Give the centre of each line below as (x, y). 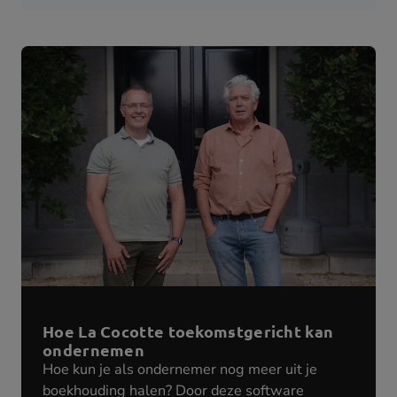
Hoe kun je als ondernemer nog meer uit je (180, 369)
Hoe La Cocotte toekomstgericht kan (188, 331)
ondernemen (94, 349)
